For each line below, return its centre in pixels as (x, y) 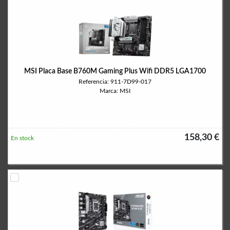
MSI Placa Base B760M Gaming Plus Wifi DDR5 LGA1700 (115, 71)
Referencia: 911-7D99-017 (115, 82)
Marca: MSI (115, 91)
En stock (22, 138)
